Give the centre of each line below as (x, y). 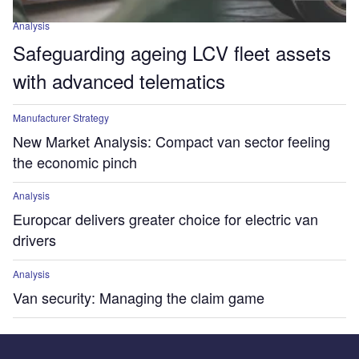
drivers (34, 240)
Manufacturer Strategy (61, 118)
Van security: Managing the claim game (139, 297)
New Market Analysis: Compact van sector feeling (171, 141)
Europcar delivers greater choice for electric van (165, 219)
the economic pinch (75, 162)
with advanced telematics (119, 81)
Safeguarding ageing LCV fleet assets (172, 52)
